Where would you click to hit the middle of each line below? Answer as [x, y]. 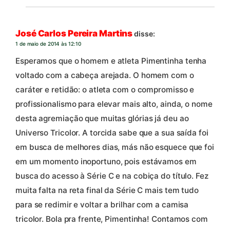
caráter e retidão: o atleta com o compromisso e [105, 90]
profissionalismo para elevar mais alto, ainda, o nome [114, 104]
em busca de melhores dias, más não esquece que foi [115, 147]
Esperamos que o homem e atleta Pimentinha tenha [111, 61]
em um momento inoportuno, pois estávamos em [106, 162]
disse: [145, 33]
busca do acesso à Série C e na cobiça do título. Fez [112, 176]
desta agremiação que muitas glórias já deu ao [102, 119]
